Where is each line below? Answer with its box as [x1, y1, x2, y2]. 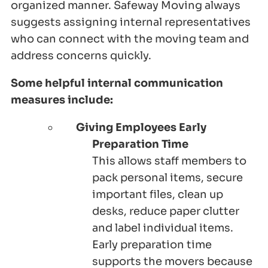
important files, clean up [92, 188, 223, 202]
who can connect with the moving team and [11, 32, 249, 46]
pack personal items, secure [92, 171, 243, 185]
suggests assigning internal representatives [11, 16, 251, 29]
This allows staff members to [92, 154, 246, 168]
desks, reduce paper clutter [92, 205, 239, 218]
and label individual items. [92, 221, 233, 235]
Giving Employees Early [76, 121, 206, 135]
